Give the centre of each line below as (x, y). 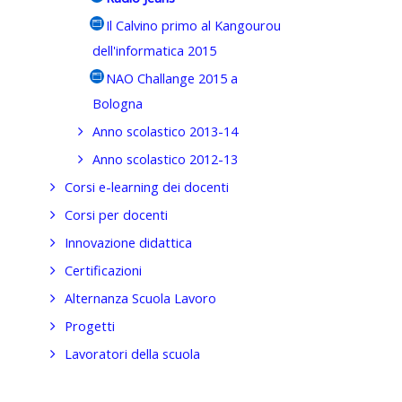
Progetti (90, 326)
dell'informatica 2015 (154, 50)
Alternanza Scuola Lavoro (141, 298)
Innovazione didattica (129, 242)
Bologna (117, 103)
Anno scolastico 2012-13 (165, 159)
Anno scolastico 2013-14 (165, 131)
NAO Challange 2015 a (171, 78)
